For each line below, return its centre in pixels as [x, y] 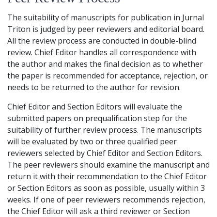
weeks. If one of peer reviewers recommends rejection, [106, 200]
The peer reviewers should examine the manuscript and [108, 165]
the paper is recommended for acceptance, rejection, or [108, 76]
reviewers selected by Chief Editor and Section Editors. [105, 153]
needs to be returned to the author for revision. [94, 87]
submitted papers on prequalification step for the [97, 118]
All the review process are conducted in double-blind [102, 41]
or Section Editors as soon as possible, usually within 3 [106, 188]
